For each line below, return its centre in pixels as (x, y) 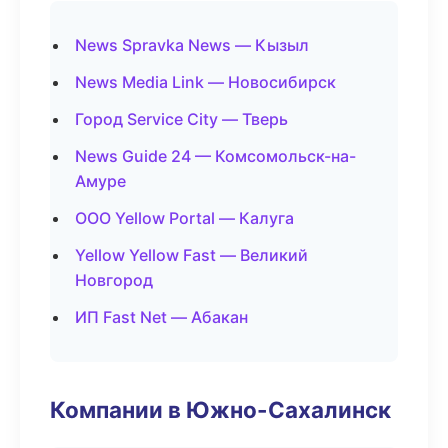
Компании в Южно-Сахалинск (220, 409)
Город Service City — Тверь (181, 119)
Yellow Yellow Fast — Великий (191, 255)
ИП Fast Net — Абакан (161, 317)
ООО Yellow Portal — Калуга (184, 218)
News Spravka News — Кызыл (192, 45)
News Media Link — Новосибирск (205, 82)
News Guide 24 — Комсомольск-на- (215, 156)
